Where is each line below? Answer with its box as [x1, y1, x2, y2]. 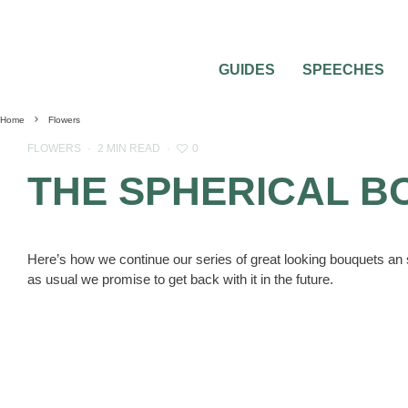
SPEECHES [302, 62, 384, 77]
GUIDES [219, 62, 275, 77]
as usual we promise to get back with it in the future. [27, 271, 333, 287]
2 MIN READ [97, 142, 160, 155]
